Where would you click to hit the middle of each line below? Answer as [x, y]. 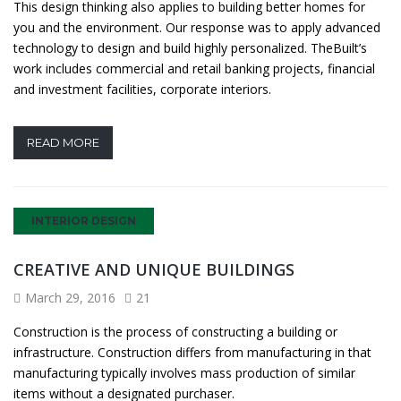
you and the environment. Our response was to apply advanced [197, 27]
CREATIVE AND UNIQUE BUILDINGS [154, 269]
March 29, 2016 [70, 297]
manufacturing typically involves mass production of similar [184, 372]
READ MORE [63, 142]
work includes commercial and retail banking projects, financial [194, 68]
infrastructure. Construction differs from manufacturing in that [192, 352]
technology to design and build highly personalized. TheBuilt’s [190, 47]
